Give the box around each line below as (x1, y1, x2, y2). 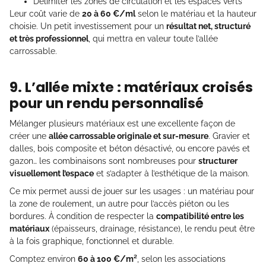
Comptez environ (9, 254, 78, 264)
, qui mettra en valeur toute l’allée (88, 34, 218, 44)
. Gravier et (208, 131, 250, 141)
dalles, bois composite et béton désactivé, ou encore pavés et (9, 144, 250, 154)
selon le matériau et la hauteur (135, 9, 256, 19)
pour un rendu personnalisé (9, 94, 204, 113)
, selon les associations (137, 254, 226, 264)
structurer (198, 156, 237, 166)
